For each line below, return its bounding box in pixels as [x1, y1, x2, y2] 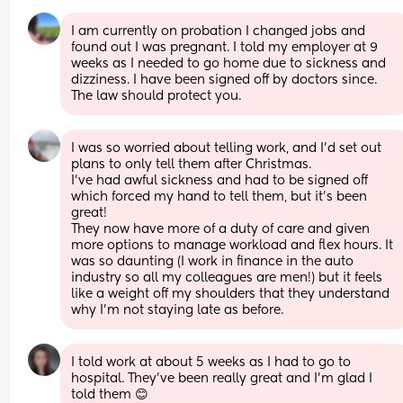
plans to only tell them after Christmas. [71, 157, 316, 171]
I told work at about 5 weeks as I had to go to [71, 355, 352, 369]
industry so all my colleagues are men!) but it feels [71, 271, 383, 284]
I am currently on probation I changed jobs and [71, 24, 366, 38]
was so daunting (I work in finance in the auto [71, 255, 354, 268]
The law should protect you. [71, 89, 242, 103]
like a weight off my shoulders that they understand [71, 287, 390, 300]
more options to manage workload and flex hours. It [71, 238, 394, 252]
